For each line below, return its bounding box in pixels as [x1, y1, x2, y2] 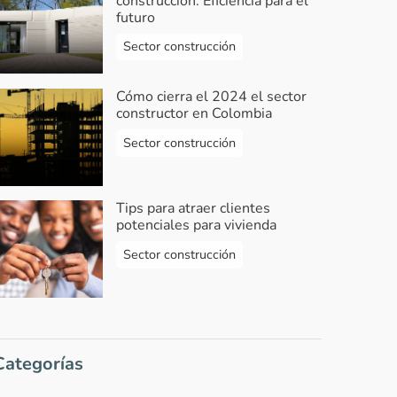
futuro [115, 7, 155, 27]
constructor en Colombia [115, 104, 272, 124]
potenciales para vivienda [115, 215, 276, 236]
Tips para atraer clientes [115, 198, 270, 219]
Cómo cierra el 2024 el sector [115, 87, 307, 107]
